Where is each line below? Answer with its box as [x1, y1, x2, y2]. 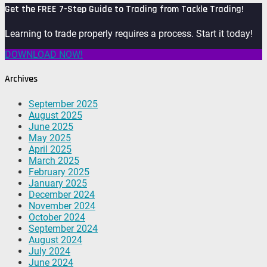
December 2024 [29, 188, 95, 200]
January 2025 [29, 177, 87, 189]
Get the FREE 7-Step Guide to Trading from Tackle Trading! [5, 2, 244, 15]
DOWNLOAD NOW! [5, 49, 83, 61]
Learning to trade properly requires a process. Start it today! [5, 28, 253, 40]
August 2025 [29, 109, 82, 121]
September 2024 [29, 222, 98, 234]
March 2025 [29, 154, 79, 166]
